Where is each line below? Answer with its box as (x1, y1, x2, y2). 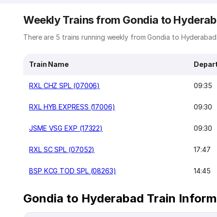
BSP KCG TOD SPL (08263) (29, 167, 116, 175)
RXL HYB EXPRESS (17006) (29, 103, 115, 111)
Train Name (29, 60, 69, 68)
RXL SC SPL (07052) (29, 145, 95, 154)
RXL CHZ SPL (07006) (29, 81, 100, 90)
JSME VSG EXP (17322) (29, 124, 103, 132)
